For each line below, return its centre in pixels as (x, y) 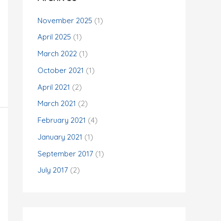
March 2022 (57, 54)
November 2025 (65, 20)
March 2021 (57, 104)
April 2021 (54, 87)
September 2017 (65, 153)
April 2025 (54, 37)
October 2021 (61, 70)
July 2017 (53, 170)
